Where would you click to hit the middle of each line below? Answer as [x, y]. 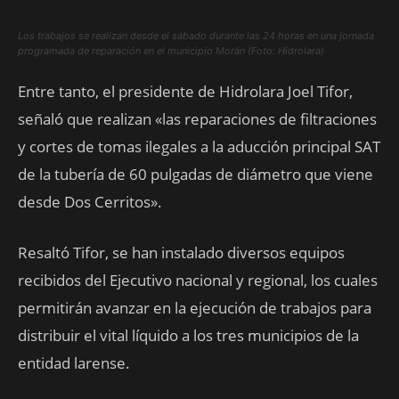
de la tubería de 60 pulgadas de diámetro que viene [195, 175]
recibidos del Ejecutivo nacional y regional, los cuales [198, 281]
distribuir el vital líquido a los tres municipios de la [188, 336]
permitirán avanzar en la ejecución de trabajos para [195, 308]
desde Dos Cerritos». [90, 202]
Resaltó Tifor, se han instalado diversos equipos [181, 253]
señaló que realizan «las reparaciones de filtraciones [197, 119]
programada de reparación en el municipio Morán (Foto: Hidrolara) [171, 51]
